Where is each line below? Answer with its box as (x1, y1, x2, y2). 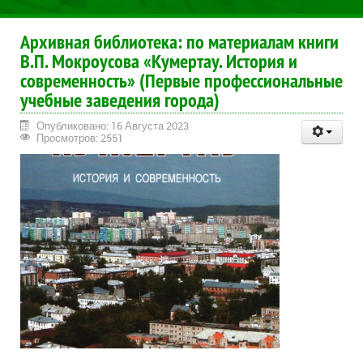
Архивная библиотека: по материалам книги (20, 29, 339, 55)
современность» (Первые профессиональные (20, 68, 343, 94)
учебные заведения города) (20, 88, 220, 113)
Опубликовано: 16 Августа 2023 (36, 118, 190, 134)
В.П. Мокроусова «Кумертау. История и (20, 49, 297, 75)
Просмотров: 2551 (34, 130, 124, 146)
